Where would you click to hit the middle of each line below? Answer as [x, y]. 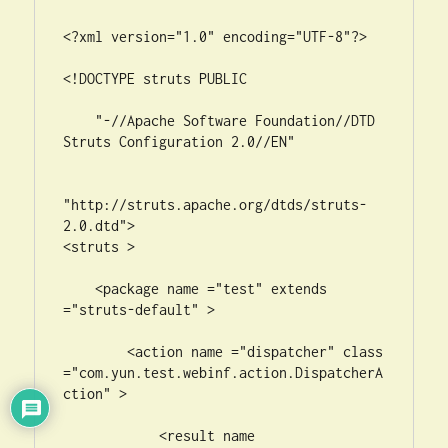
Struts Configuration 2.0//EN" [179, 141]
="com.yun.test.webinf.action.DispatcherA [223, 372]
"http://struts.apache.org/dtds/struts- [215, 204]
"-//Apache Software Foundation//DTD [79, 120]
